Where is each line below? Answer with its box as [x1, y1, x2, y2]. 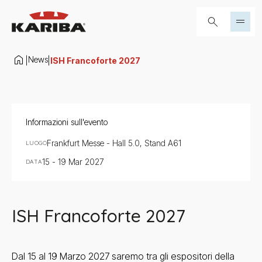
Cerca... [201, 9, 227, 19]
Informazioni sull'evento [26, 117, 108, 127]
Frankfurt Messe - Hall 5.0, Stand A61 [47, 138, 181, 148]
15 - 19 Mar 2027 [42, 157, 104, 167]
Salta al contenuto [9, 4, 68, 13]
